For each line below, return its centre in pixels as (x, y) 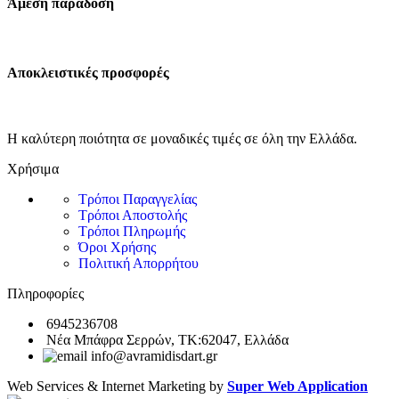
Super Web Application (297, 386)
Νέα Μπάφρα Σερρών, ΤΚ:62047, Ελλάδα (167, 339)
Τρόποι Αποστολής (133, 215)
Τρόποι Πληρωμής (132, 231)
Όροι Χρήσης (117, 247)
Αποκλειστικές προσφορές (88, 73)
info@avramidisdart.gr (154, 355)
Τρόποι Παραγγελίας (138, 199)
